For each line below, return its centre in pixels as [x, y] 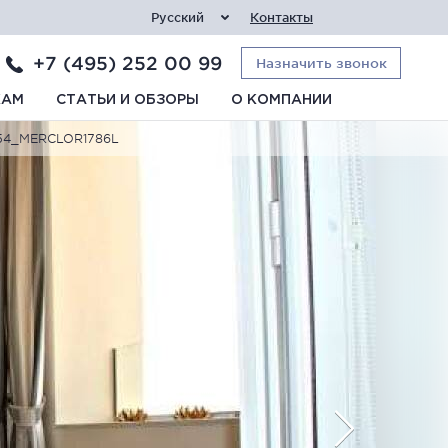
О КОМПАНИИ [281, 100]
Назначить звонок [321, 63]
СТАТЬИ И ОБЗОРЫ [127, 100]
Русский [177, 17]
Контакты [281, 17]
